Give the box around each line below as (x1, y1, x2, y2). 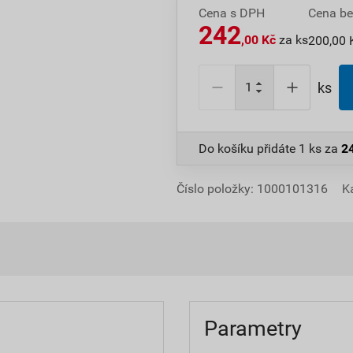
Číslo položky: (176, 180, 257, 196)
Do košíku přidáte (199, 140, 299, 156)
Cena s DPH (199, 6, 265, 20)
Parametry (203, 315, 302, 341)
